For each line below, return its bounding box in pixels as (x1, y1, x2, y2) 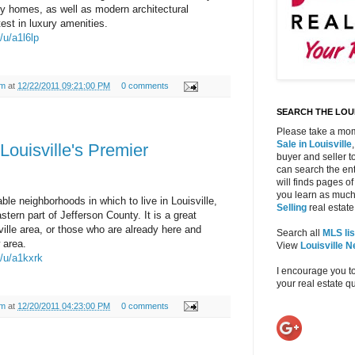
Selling (277, 202, 307, 214)
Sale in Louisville (277, 139, 352, 151)
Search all (277, 227, 323, 239)
